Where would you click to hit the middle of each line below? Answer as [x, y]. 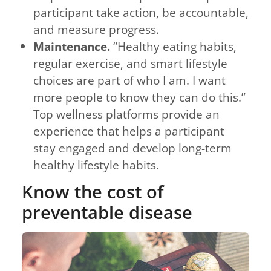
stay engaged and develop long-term [133, 148]
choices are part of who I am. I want [130, 80]
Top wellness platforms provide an [127, 114]
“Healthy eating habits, [174, 46]
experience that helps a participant [129, 131]
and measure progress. [96, 29]
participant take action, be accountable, [141, 12]
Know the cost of [93, 191]
